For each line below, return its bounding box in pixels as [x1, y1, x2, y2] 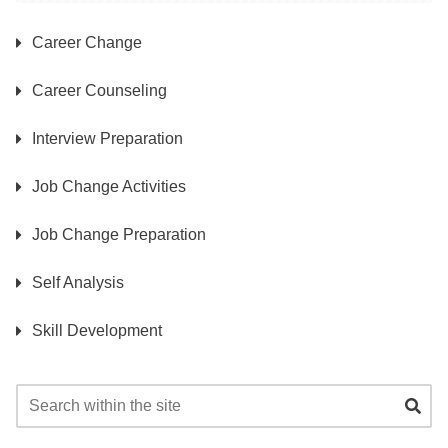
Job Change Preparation [32, 226, 206, 244]
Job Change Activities [32, 178, 186, 196]
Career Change [32, 34, 142, 52]
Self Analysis [32, 274, 124, 292]
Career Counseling [32, 82, 167, 100]
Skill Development [32, 322, 162, 340]
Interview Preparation [32, 130, 183, 148]
